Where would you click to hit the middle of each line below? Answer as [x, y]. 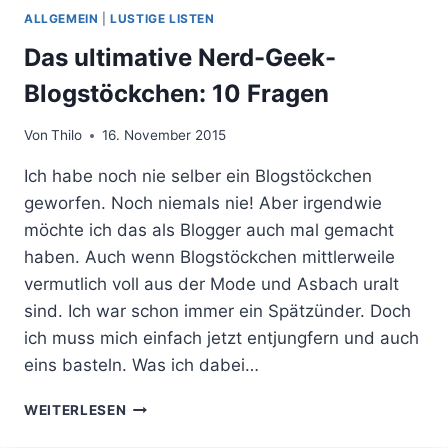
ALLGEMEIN [61, 18]
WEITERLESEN [75, 410]
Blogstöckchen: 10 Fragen [176, 93]
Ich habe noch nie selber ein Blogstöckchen [198, 176]
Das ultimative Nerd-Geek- [180, 57]
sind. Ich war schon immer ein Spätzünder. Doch [217, 311]
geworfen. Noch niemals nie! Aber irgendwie [203, 203]
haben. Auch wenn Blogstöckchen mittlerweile [209, 257]
